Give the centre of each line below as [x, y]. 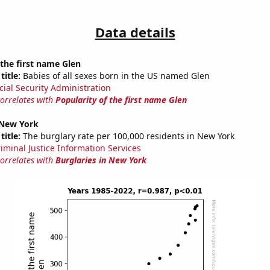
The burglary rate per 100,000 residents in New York [127, 136]
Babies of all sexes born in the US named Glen [115, 76]
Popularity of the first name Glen [121, 100]
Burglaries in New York [101, 160]
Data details [135, 32]
